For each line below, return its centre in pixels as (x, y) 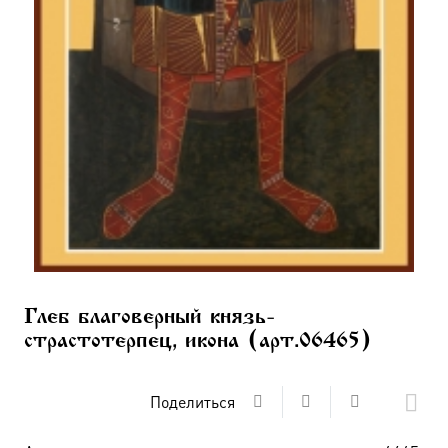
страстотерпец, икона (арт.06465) (198, 341)
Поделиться (192, 401)
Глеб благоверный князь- (149, 317)
